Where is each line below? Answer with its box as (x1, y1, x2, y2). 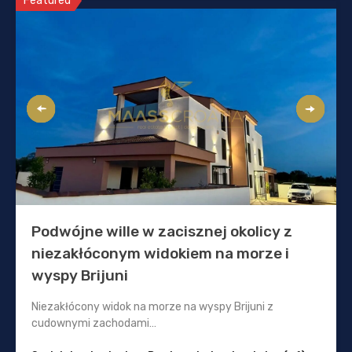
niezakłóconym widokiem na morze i (31, 244, 289, 263)
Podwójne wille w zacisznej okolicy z (31, 222, 292, 241)
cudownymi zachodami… (31, 317, 156, 331)
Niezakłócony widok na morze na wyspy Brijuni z (31, 300, 273, 314)
